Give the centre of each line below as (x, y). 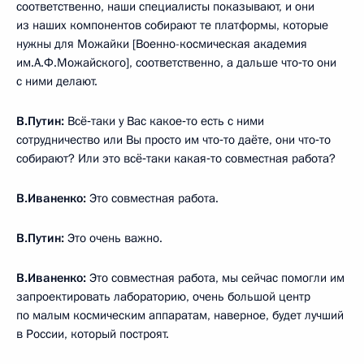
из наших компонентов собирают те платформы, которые (172, 25)
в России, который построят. (93, 334)
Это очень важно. (113, 238)
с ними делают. (57, 81)
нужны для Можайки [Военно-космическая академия (162, 43)
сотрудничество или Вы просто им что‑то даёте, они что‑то (173, 139)
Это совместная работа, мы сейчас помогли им (215, 277)
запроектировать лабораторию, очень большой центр (163, 296)
